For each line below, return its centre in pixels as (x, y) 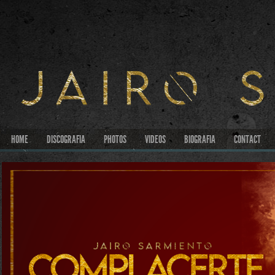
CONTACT (247, 139)
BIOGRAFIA (200, 139)
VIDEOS (155, 139)
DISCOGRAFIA (66, 139)
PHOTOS (115, 139)
